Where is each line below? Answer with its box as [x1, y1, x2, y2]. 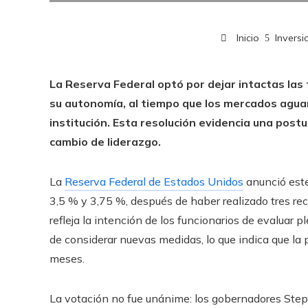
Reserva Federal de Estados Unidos [65, 175, 243, 188]
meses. [49, 252, 85, 265]
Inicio [233, 32, 259, 44]
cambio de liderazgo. [49, 135, 161, 148]
